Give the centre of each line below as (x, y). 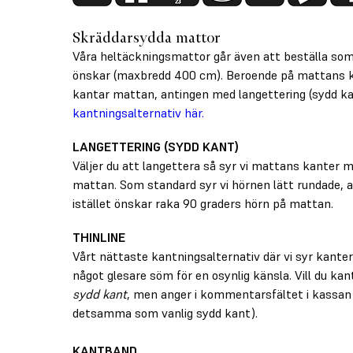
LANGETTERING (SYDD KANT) (156, 146)
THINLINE (99, 237)
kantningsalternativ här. (138, 112)
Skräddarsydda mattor (147, 37)
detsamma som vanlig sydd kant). (165, 312)
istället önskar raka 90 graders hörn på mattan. (203, 203)
